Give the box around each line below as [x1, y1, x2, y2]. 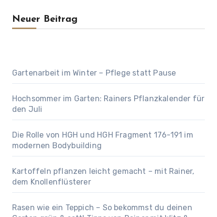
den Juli [12, 105, 43, 114]
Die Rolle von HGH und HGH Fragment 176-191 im [12, 130, 193, 139]
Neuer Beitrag [12, 15, 77, 24]
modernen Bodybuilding [12, 141, 102, 150]
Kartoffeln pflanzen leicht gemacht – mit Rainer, [12, 167, 195, 176]
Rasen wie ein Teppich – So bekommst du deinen [12, 203, 192, 212]
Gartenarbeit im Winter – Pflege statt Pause [12, 68, 176, 77]
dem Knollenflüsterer [12, 177, 91, 186]
